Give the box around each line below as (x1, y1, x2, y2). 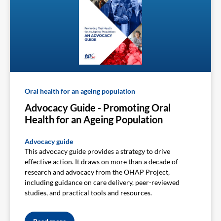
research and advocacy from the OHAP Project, (25, 167, 170, 176)
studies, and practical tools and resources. (25, 188, 152, 197)
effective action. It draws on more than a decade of (25, 157, 178, 166)
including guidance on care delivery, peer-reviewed (25, 178, 180, 186)
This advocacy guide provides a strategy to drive (25, 147, 170, 155)
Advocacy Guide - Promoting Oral (25, 101, 171, 113)
